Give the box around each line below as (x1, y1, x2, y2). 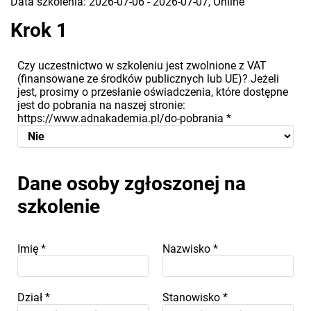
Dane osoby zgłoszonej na (17, 171, 246, 195)
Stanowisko (162, 290, 223, 304)
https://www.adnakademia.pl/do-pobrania (17, 111, 226, 125)
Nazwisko (162, 242, 213, 255)
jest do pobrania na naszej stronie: (17, 98, 185, 112)
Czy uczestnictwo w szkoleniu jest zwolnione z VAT (17, 58, 267, 72)
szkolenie (17, 194, 100, 218)
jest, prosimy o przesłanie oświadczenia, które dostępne (17, 85, 288, 99)
